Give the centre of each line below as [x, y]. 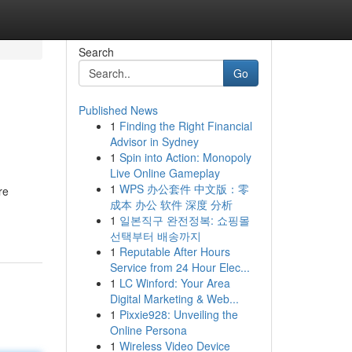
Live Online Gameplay [165, 173]
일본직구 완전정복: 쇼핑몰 [184, 220]
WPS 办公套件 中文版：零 [184, 189]
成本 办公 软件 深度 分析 [171, 204]
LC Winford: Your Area [174, 283]
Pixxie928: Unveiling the [178, 314]
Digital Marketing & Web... [174, 299]
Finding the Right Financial [185, 126]
